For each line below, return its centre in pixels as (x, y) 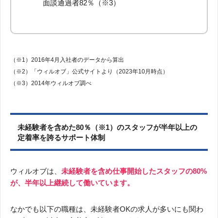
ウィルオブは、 (36, 171)
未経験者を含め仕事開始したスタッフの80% (134, 171)
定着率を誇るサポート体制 (61, 137)
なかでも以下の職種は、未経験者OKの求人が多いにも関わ (107, 209)
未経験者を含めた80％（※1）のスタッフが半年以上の (107, 127)
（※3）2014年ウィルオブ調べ (51, 83)
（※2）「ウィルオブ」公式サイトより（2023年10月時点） (89, 71)
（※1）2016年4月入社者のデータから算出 (67, 60)
